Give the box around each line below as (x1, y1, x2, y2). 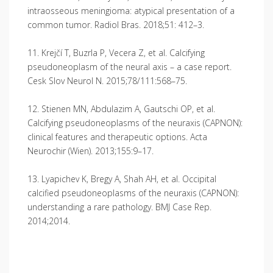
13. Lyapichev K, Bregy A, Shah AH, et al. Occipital (27, 172, 216, 185)
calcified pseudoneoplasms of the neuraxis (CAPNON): (27, 186, 239, 199)
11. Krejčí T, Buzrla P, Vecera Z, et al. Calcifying (27, 46, 205, 58)
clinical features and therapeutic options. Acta (27, 130, 207, 143)
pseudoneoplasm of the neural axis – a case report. (27, 60, 232, 73)
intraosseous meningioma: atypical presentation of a (27, 4, 235, 16)
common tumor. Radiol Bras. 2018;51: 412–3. (27, 18, 204, 30)
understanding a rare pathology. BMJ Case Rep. (27, 200, 211, 213)
